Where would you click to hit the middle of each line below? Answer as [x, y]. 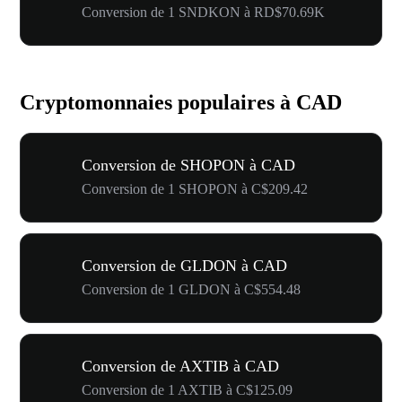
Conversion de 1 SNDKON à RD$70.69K [203, 12]
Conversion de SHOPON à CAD [188, 165]
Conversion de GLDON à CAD [184, 265]
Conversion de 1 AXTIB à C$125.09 [187, 389]
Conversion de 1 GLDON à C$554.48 [191, 289]
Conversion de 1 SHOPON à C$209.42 [195, 188]
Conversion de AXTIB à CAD [180, 366]
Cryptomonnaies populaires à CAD [181, 102]
